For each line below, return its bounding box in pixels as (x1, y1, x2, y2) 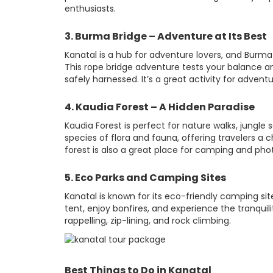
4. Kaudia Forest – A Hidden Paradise (65, 100, 255, 115)
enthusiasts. (65, 2, 116, 15)
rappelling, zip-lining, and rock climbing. (65, 214, 231, 227)
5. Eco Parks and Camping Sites (65, 171, 226, 185)
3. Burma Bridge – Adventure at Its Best (65, 29, 267, 44)
